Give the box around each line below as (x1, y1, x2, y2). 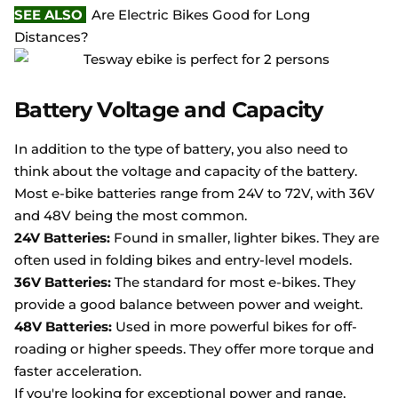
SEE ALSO (14, 6, 86, 23)
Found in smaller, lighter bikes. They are (110, 229, 379, 246)
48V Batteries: (14, 318, 112, 335)
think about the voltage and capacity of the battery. (14, 163, 357, 179)
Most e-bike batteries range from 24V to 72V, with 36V (14, 185, 375, 202)
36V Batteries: (14, 274, 111, 291)
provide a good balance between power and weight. (14, 296, 362, 313)
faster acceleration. (14, 362, 141, 379)
